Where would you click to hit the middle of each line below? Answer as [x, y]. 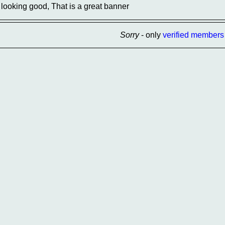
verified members [193, 35]
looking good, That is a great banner [65, 6]
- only [151, 35]
